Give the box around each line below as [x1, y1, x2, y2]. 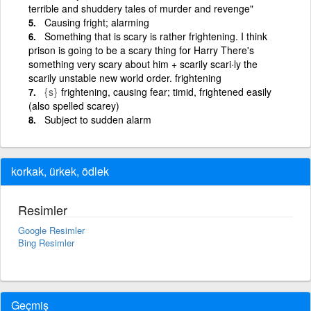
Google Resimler [18, 223, 85, 237]
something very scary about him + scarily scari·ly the [28, 56, 258, 71]
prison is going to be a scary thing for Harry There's [28, 42, 254, 57]
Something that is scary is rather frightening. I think [44, 28, 267, 43]
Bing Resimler [18, 235, 74, 249]
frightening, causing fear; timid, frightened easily [61, 84, 271, 99]
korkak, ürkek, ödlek [11, 162, 109, 179]
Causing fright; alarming [44, 15, 149, 29]
